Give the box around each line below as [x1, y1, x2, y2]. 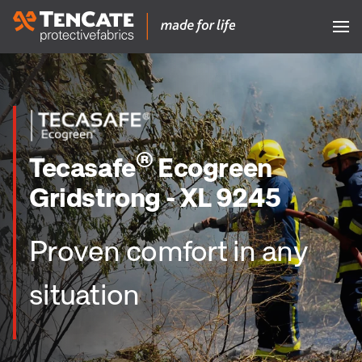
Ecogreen [153, 150, 272, 183]
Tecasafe [29, 150, 136, 183]
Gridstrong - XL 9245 [29, 180, 282, 213]
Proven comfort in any [29, 232, 307, 267]
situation [29, 276, 140, 311]
